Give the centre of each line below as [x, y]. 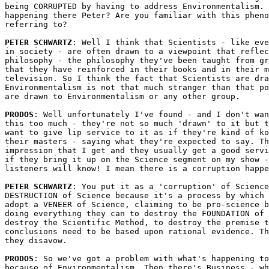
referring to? [36, 24]
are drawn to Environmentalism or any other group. [122, 96]
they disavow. [36, 240]
